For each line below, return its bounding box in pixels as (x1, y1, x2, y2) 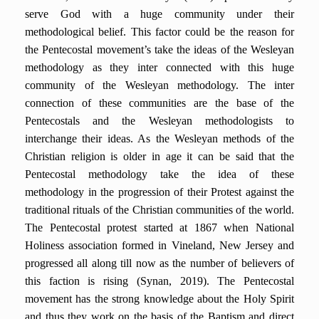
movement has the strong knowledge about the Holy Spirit (25, 293, 294, 305)
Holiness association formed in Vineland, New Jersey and (25, 239, 294, 251)
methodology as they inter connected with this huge (25, 61, 294, 73)
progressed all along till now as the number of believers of (25, 257, 294, 269)
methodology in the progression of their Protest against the (25, 186, 294, 198)
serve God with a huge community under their (25, 8, 294, 20)
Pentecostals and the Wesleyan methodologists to (25, 115, 294, 127)
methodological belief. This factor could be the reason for (25, 26, 294, 38)
